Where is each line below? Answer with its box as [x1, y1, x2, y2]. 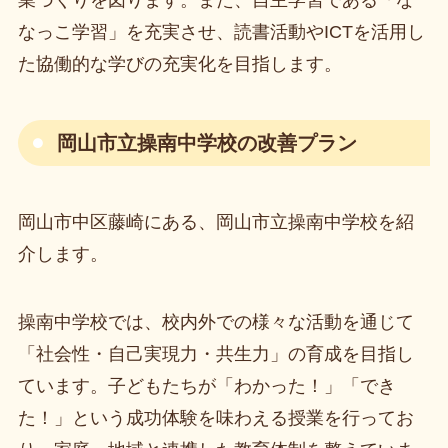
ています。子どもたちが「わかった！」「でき [17, 375, 396, 396]
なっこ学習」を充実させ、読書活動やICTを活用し [17, 22, 425, 43]
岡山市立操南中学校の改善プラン [57, 131, 358, 154]
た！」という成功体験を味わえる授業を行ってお [17, 407, 414, 428]
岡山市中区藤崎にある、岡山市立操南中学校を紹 [17, 211, 414, 232]
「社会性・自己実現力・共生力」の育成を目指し [17, 343, 414, 364]
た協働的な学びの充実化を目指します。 [17, 54, 342, 75]
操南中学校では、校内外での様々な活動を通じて [17, 311, 414, 332]
